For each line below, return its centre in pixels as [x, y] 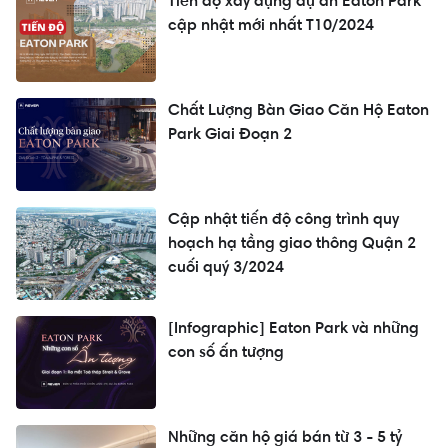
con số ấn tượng [226, 352]
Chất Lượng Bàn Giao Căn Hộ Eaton [298, 110]
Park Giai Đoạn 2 [230, 134]
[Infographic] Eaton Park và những [293, 328]
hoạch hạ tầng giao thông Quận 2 [292, 243]
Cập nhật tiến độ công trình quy [283, 219]
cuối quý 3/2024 [226, 267]
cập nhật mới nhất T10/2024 [271, 25]
